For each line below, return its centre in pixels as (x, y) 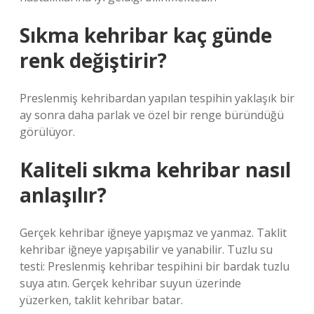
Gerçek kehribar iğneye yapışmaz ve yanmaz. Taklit (153, 233)
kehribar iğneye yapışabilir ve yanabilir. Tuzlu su (146, 250)
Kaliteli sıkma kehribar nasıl (155, 170)
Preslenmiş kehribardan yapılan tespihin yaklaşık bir (157, 98)
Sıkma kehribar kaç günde (146, 35)
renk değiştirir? (93, 60)
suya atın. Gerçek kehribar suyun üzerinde (130, 283)
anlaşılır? (63, 195)
